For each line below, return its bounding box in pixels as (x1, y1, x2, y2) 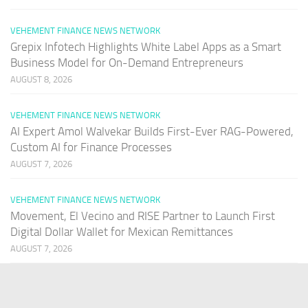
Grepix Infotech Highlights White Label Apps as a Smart (10, 39, 281, 54)
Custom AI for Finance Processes (10, 140, 172, 154)
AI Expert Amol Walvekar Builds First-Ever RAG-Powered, (10, 124, 294, 138)
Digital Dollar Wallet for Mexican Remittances (10, 224, 233, 239)
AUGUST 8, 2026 (10, 74, 72, 85)
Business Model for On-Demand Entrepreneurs (10, 55, 243, 69)
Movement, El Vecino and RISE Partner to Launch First (10, 208, 275, 223)
